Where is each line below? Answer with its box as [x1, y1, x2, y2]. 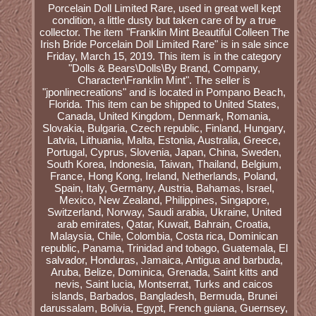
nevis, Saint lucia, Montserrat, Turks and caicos [55, 278, 274, 291]
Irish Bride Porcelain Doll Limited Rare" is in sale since [39, 38, 288, 51]
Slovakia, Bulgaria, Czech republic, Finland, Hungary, [42, 122, 286, 135]
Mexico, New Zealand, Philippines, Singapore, [59, 194, 269, 207]
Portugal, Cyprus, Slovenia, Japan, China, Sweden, [47, 146, 282, 159]
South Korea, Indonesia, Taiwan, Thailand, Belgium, [47, 158, 282, 171]
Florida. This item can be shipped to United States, [49, 98, 280, 111]
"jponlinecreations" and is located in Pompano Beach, [42, 86, 286, 99]
